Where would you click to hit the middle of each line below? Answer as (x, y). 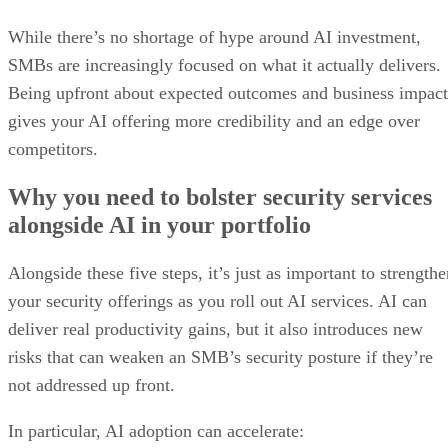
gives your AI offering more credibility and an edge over (214, 120)
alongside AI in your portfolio (159, 224)
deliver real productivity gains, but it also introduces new (215, 328)
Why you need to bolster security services (220, 196)
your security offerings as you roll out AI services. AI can (217, 300)
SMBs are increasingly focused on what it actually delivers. (224, 64)
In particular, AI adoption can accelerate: (156, 430)
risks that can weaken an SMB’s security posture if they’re (220, 356)
